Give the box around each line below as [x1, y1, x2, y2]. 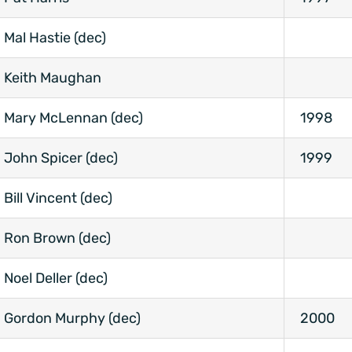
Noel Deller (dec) [4, 269, 108, 288]
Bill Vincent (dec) [4, 189, 112, 207]
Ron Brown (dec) [4, 229, 111, 247]
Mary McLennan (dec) [4, 109, 143, 127]
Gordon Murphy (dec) [4, 310, 141, 328]
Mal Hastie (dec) [4, 29, 106, 47]
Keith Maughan [4, 69, 101, 87]
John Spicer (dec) [4, 149, 118, 167]
